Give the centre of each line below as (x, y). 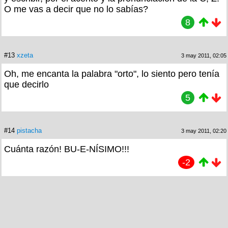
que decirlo (26, 84)
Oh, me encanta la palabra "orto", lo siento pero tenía (112, 74)
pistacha (29, 130)
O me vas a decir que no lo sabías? (76, 9)
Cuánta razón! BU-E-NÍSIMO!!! (67, 149)
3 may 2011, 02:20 (204, 131)
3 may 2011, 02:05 (204, 55)
